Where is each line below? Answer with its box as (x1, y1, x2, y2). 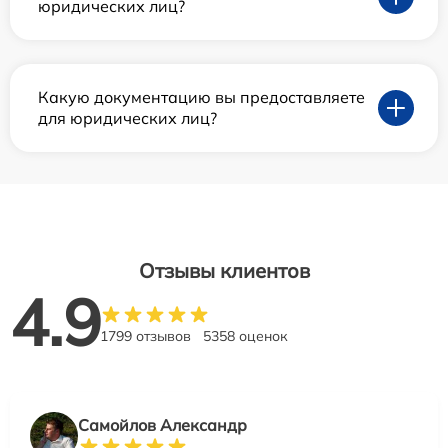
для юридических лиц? (38, 108, 217, 129)
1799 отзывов (100, 327, 191, 346)
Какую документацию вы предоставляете (38, 87, 365, 108)
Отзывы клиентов (138, 258, 310, 284)
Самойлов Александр (78, 415, 247, 436)
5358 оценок (203, 327, 288, 346)
